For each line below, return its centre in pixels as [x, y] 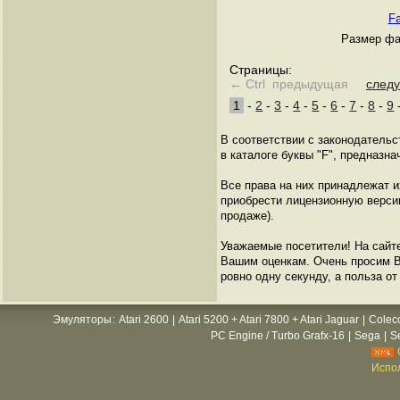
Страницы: [261, 70]
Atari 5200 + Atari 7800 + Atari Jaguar [269, 320]
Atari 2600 [144, 320]
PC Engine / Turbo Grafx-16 [277, 336]
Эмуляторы [82, 320]
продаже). [247, 216]
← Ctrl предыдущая [289, 84]
